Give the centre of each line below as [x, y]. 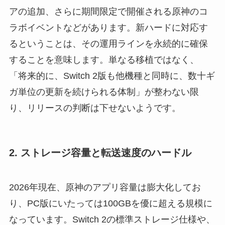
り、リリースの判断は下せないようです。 [95, 108]
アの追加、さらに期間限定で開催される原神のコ [108, 12]
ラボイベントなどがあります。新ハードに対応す [108, 28]
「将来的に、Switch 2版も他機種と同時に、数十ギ [112, 76]
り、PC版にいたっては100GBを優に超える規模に [110, 204]
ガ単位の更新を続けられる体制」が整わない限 [104, 92]
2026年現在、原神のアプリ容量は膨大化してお [105, 188]
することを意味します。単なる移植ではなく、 [104, 60]
